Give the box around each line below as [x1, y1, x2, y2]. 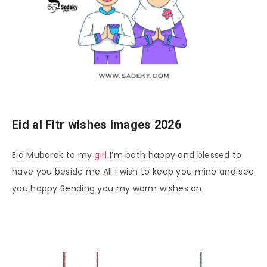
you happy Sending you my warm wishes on [12, 182, 202, 194]
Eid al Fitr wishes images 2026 [12, 117, 181, 132]
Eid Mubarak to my [12, 148, 95, 161]
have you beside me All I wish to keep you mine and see [12, 165, 254, 178]
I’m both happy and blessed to [107, 148, 242, 161]
